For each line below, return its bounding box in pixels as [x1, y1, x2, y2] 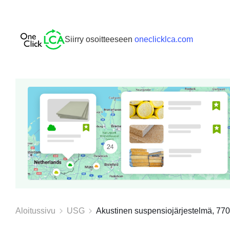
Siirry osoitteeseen [65, 34, 132, 44]
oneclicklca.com [135, 34, 193, 44]
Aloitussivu [15, 206, 55, 215]
